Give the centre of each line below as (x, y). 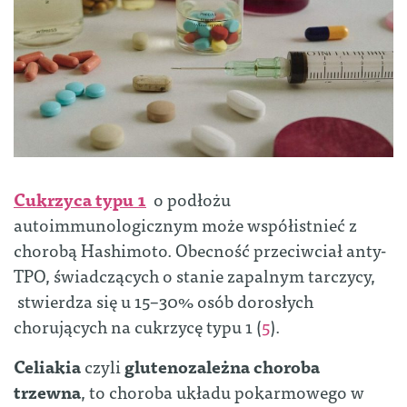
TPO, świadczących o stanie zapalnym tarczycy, (194, 275)
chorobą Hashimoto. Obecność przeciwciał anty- (200, 250)
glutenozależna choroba (222, 366)
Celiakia (47, 366)
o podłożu (190, 199)
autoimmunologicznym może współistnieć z (185, 224)
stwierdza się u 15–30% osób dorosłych (164, 301)
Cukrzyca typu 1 (80, 199)
